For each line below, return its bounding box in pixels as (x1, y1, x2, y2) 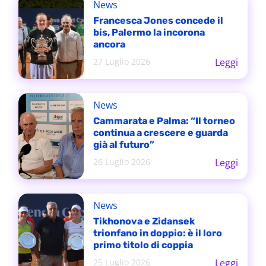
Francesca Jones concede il (93, 15, 223, 26)
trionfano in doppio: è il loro (93, 227, 222, 239)
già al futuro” (93, 139, 154, 150)
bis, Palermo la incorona (93, 27, 205, 38)
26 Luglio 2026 (93, 156, 150, 167)
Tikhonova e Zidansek (93, 216, 195, 227)
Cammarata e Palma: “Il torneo (93, 115, 235, 126)
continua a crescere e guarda (93, 127, 228, 138)
